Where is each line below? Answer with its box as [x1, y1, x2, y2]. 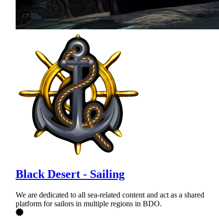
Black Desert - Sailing [16, 168, 125, 181]
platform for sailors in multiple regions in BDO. [16, 199, 162, 208]
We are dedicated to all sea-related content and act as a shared [16, 191, 204, 199]
